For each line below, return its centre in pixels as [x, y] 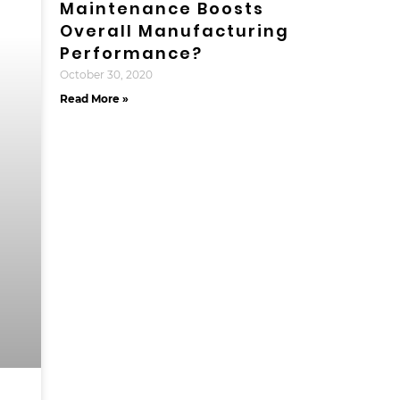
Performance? [131, 54]
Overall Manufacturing [174, 31]
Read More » [94, 99]
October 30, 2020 [106, 75]
